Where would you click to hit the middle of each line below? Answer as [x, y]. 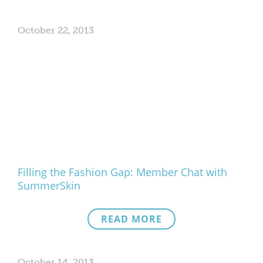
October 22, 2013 [56, 30]
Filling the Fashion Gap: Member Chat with [122, 172]
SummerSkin [49, 186]
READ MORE [131, 219]
